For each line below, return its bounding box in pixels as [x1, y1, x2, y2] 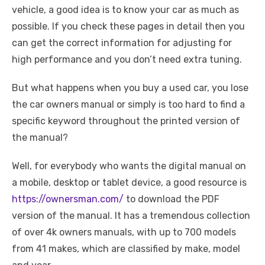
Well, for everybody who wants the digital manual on [12, 160, 246, 172]
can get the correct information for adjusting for [12, 37, 232, 49]
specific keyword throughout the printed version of [12, 115, 240, 127]
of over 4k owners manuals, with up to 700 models [12, 227, 236, 238]
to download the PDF [124, 193, 219, 205]
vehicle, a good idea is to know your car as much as [12, 4, 239, 15]
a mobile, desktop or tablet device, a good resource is [12, 177, 247, 188]
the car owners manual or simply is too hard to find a [12, 99, 245, 110]
